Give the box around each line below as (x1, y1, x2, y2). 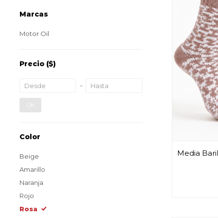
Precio (19, 59, 46, 68)
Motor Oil (19, 30, 49, 37)
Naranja (19, 179, 43, 186)
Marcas (19, 10, 48, 18)
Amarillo (19, 165, 45, 173)
